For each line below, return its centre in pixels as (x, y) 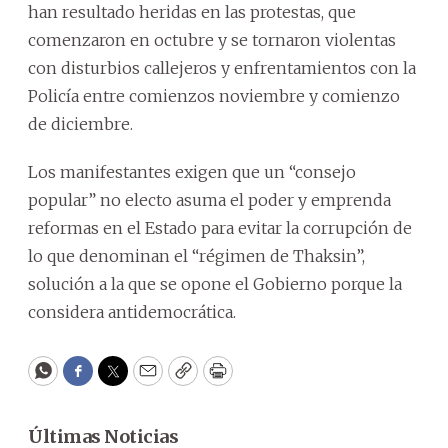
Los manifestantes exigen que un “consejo (192, 171)
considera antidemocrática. (132, 311)
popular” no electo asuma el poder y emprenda (209, 199)
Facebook (118, 380)
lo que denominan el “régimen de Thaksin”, (196, 255)
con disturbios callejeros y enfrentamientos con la (222, 67)
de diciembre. (80, 123)
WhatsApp (88, 380)
